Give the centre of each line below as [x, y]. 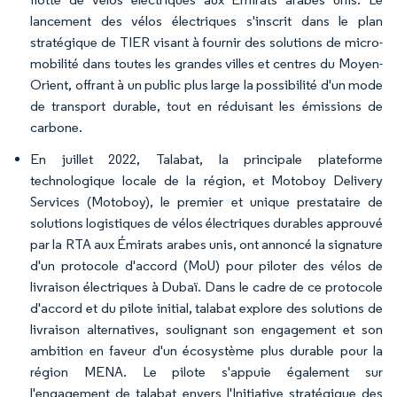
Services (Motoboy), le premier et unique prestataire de [206, 201]
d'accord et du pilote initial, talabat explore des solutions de [206, 307]
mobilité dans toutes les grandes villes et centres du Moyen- [206, 63]
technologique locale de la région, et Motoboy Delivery [206, 180]
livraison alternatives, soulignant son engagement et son [206, 329]
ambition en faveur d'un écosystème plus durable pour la [206, 350]
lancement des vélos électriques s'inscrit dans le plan [206, 20]
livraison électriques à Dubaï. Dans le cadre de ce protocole [206, 286]
